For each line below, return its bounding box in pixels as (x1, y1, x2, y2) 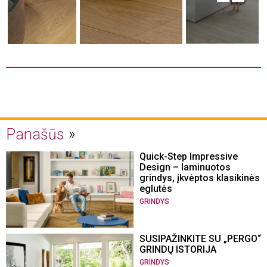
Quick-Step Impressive (139, 150, 238, 162)
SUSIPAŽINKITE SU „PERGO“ (139, 233, 261, 245)
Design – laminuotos (139, 161, 231, 173)
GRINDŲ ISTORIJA (139, 244, 216, 256)
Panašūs (6, 125, 64, 143)
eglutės (139, 182, 172, 194)
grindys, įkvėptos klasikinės (139, 172, 260, 184)
